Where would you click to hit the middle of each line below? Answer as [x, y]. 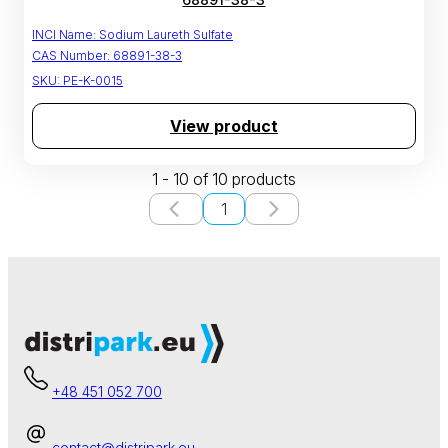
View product [223, 126]
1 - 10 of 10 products [223, 179]
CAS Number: [71, 56]
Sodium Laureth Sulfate [166, 35]
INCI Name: [64, 35]
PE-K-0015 [93, 81]
